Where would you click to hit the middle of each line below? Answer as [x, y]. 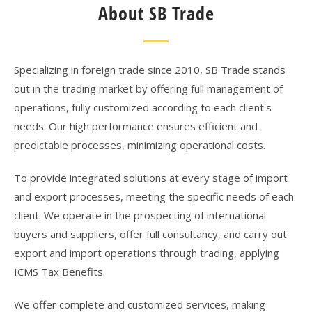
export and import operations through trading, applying [147, 253]
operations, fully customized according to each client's [143, 107]
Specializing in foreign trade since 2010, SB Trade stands [150, 70]
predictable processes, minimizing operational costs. [140, 145]
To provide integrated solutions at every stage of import [151, 178]
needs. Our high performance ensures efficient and [136, 126]
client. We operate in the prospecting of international [140, 215]
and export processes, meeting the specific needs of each [154, 196]
